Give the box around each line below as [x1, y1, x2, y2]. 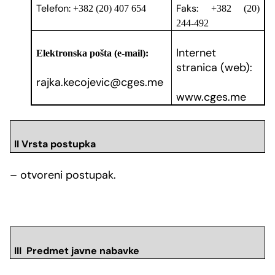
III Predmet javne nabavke [14, 244, 139, 257]
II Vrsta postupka [14, 137, 96, 151]
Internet [176, 45, 217, 60]
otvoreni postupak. [17, 168, 116, 183]
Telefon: [36, 1, 71, 15]
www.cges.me [176, 89, 247, 104]
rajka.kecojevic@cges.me [36, 74, 164, 90]
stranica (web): [176, 60, 253, 75]
